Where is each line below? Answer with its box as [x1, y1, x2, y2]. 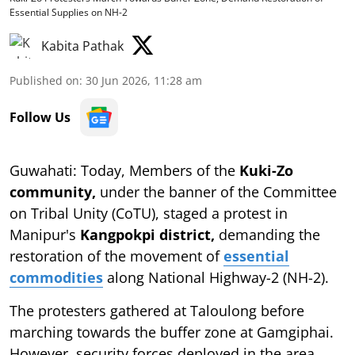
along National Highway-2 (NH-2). [103, 267, 329, 287]
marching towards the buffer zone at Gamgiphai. [10, 322, 334, 342]
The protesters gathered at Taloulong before [10, 300, 304, 320]
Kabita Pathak [41, 36, 124, 55]
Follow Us [10, 108, 71, 126]
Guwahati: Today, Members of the [10, 160, 239, 180]
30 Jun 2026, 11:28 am [86, 72, 202, 88]
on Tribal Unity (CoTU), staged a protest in [10, 203, 288, 223]
